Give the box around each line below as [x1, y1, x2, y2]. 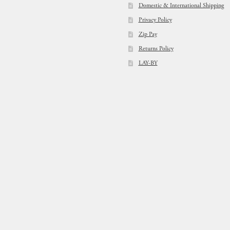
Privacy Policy [138, 17, 172, 24]
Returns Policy [138, 46, 174, 52]
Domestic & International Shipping [138, 3, 224, 9]
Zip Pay [138, 31, 157, 38]
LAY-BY [138, 60, 158, 67]
